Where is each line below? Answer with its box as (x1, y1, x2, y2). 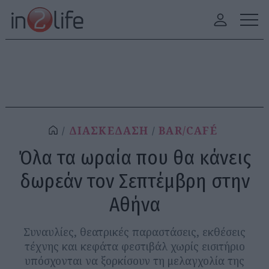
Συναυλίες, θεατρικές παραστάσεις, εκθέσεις (23, 225, 246, 239)
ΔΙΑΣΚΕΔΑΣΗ (68, 124, 149, 138)
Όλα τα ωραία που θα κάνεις (18, 145, 251, 170)
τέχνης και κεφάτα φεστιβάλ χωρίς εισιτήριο (24, 239, 245, 253)
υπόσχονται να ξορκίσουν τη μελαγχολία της (25, 253, 244, 268)
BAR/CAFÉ (159, 124, 217, 138)
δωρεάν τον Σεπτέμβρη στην (19, 169, 250, 193)
